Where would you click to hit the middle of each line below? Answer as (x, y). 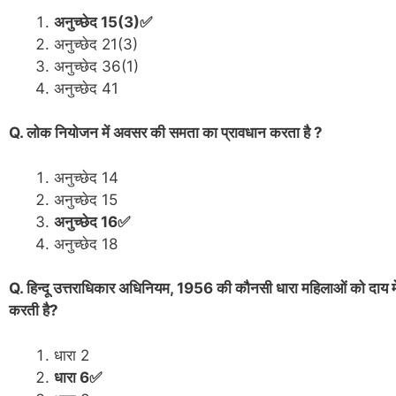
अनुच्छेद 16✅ (92, 221)
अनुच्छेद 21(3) (98, 44)
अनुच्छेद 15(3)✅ (103, 22)
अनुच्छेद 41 (86, 88)
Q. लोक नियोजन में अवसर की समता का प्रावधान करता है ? (166, 133)
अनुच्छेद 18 (86, 244)
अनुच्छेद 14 (86, 177)
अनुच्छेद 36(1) (96, 66)
